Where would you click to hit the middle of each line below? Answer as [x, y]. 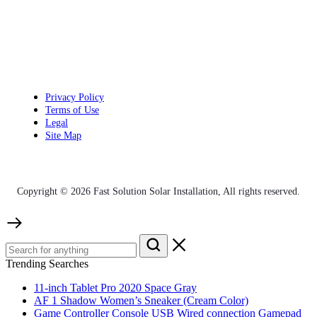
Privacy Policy [75, 97]
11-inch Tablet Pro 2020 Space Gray [115, 287]
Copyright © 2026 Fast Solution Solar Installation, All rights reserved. [158, 191]
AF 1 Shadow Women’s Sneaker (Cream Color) [141, 300]
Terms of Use [72, 110]
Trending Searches [47, 263]
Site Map [63, 135]
